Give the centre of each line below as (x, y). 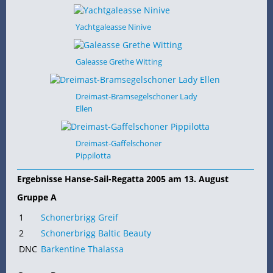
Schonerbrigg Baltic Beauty (96, 233)
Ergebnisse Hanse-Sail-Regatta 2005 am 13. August (123, 179)
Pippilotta (93, 156)
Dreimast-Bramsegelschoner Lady (136, 96)
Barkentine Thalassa (82, 249)
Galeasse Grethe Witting (119, 61)
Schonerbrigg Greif (80, 218)
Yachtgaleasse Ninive (113, 27)
